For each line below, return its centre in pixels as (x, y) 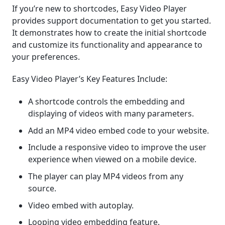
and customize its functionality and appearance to (107, 44)
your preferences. (46, 57)
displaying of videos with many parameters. (111, 114)
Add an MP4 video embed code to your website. (119, 130)
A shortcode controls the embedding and (106, 102)
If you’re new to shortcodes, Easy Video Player (99, 8)
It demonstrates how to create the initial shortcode (109, 32)
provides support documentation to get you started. (111, 20)
